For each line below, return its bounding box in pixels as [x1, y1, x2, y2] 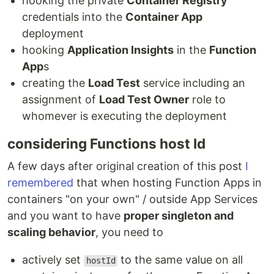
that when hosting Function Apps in [73, 176, 262, 190]
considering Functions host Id [7, 135, 206, 152]
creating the [22, 76, 88, 90]
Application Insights [67, 43, 174, 57]
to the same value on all [117, 253, 243, 267]
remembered [7, 176, 73, 190]
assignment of [22, 93, 99, 106]
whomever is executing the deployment [22, 109, 227, 123]
